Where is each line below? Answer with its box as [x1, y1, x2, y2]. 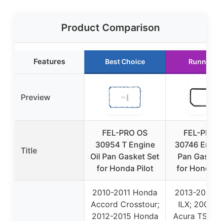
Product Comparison [61, 22, 160, 34]
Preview [21, 92, 50, 103]
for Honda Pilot [96, 163, 153, 174]
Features [34, 57, 65, 67]
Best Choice [105, 57, 145, 66]
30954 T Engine [95, 140, 155, 150]
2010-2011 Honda [92, 187, 157, 198]
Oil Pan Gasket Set [90, 151, 159, 162]
